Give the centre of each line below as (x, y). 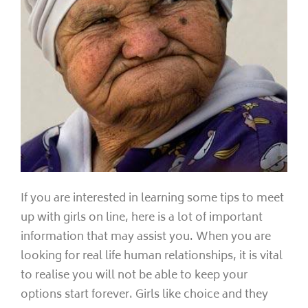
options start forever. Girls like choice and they (144, 295)
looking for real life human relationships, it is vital (152, 256)
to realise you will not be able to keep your (134, 275)
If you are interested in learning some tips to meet (152, 198)
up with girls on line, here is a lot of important (142, 218)
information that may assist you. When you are (146, 237)
